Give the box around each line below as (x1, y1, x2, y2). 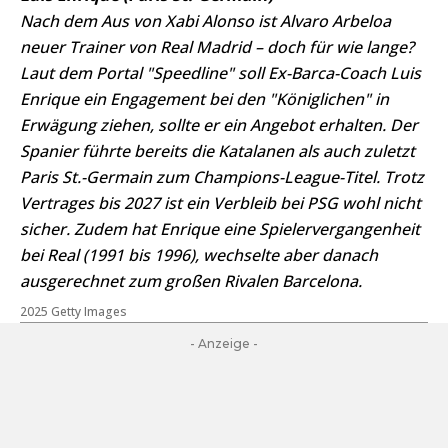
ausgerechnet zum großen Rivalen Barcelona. (20, 270, 362, 292)
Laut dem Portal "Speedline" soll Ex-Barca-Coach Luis (20, 62, 421, 84)
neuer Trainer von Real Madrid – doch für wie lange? (20, 36, 414, 58)
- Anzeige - (190, 336, 258, 351)
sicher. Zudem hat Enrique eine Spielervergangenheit (20, 218, 420, 240)
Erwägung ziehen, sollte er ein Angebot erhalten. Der (20, 114, 418, 136)
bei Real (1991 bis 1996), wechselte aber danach (20, 244, 378, 266)
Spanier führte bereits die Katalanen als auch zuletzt (20, 140, 415, 162)
